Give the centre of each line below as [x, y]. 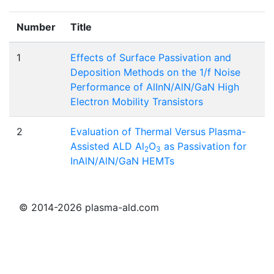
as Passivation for [204, 146]
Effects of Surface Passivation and [151, 57]
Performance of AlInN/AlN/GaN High [155, 87]
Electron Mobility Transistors [137, 101]
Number [36, 27]
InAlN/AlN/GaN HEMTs [122, 161]
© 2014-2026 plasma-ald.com [89, 207]
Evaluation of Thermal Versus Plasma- [158, 131]
